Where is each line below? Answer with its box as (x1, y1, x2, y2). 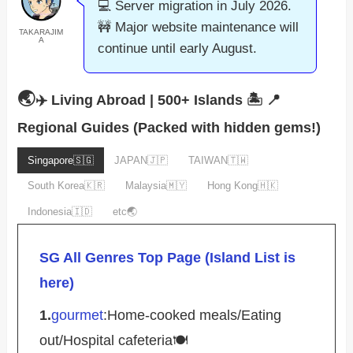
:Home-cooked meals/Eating (103, 307, 282, 324)
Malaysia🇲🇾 (125, 180, 188, 192)
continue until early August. (98, 41, 258, 57)
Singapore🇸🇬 (28, 154, 95, 166)
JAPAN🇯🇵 (114, 154, 169, 166)
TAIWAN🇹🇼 (188, 154, 249, 166)
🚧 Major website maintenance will (98, 20, 299, 35)
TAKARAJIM (19, 28, 64, 37)
